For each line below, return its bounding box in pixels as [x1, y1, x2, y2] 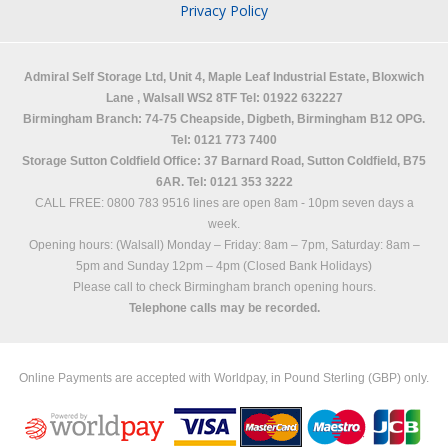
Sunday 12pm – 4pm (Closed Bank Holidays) [127, 258, 372, 273]
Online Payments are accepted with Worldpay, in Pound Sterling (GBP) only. [19, 370, 429, 385]
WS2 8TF [186, 90, 237, 105]
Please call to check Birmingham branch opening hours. [72, 279, 376, 294]
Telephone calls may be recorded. [128, 300, 320, 315]
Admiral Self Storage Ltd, [24, 69, 169, 84]
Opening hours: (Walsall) [28, 237, 167, 252]
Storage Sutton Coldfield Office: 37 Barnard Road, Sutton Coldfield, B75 [22, 153, 426, 168]
